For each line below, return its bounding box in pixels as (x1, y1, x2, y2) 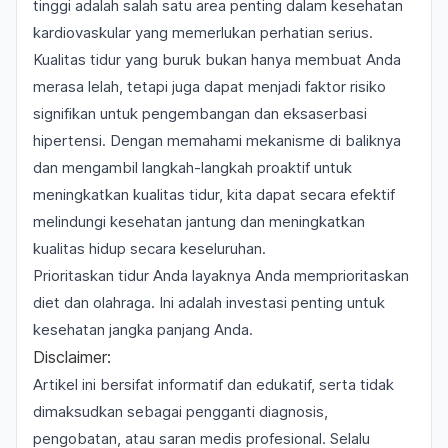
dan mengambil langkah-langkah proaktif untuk (33, 158, 352, 177)
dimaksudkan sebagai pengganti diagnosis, (33, 402, 328, 421)
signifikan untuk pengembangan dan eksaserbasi (33, 104, 367, 123)
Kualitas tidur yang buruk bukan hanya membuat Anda (33, 50, 401, 69)
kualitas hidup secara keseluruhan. (33, 239, 266, 258)
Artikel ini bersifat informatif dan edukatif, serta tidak (33, 375, 394, 394)
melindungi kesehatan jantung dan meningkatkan (33, 212, 365, 231)
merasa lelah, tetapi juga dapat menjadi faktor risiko (33, 77, 386, 96)
